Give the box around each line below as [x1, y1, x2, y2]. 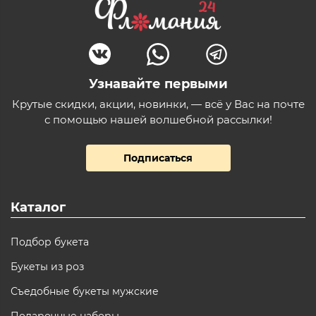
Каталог [11, 200, 66, 215]
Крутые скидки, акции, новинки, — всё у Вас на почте [11, 97, 305, 111]
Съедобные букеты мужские [11, 285, 159, 298]
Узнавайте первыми [88, 76, 228, 92]
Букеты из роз [11, 260, 84, 273]
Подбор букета [11, 236, 89, 248]
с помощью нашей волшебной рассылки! [44, 113, 272, 126]
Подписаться [123, 152, 193, 164]
